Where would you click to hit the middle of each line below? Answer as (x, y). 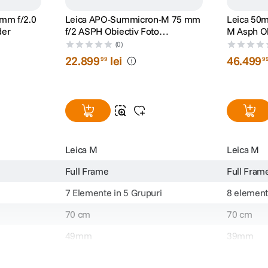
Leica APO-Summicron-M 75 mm (133, 19)
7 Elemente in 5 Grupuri (113, 193)
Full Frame (87, 171)
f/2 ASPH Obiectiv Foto (112, 31)
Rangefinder (90, 43)
